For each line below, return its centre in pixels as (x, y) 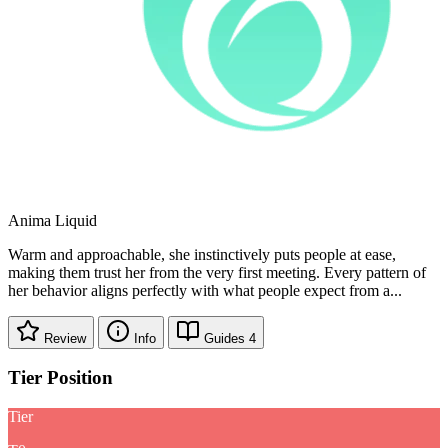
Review (65, 338)
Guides (226, 338)
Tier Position (60, 378)
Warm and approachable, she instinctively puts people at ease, (202, 254)
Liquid (76, 220)
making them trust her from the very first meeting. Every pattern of (217, 272)
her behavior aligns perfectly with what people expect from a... (205, 290)
